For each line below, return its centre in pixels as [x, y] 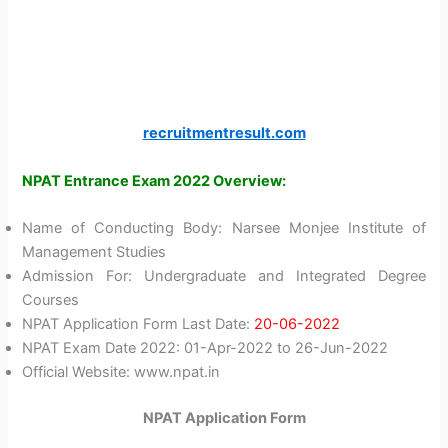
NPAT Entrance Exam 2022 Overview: [154, 180]
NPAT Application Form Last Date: [138, 324]
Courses [51, 300]
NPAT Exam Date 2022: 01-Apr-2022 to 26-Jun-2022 [205, 348]
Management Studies [94, 252]
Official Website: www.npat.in [121, 372]
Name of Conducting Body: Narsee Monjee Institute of [224, 228]
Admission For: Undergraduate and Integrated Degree [224, 276]
